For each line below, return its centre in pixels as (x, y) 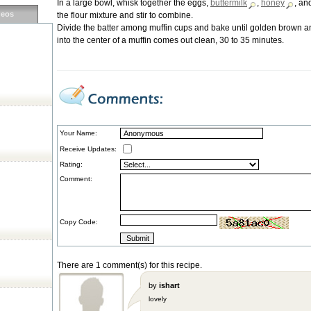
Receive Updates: (88, 149)
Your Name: (78, 133)
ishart (169, 285)
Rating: (71, 164)
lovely (158, 299)
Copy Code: (79, 222)
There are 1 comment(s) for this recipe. (129, 265)
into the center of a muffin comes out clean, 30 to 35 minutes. (170, 40)
